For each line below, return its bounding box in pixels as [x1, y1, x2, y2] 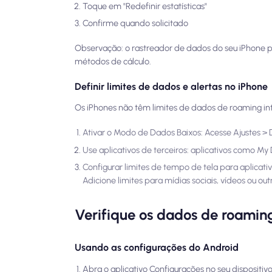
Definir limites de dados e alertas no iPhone [75, 80, 268, 92]
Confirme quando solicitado [83, 18, 188, 29]
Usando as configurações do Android [75, 242, 239, 254]
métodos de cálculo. [75, 56, 152, 67]
